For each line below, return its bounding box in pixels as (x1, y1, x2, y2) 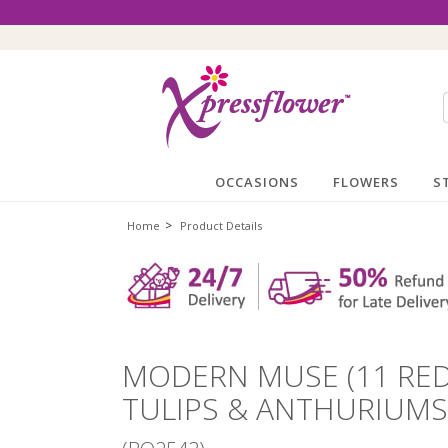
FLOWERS (333, 173, 399, 192)
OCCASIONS (215, 173, 299, 192)
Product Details (180, 218, 262, 234)
